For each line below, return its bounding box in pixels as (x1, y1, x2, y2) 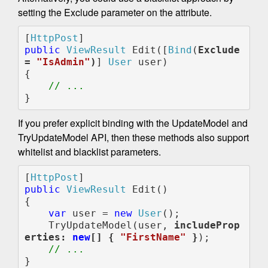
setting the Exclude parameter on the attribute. (18, 5, 212, 20)
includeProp (173, 219, 240, 231)
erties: (24, 231, 72, 243)
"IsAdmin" (36, 56, 90, 68)
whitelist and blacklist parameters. (18, 145, 161, 159)
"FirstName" (120, 231, 192, 243)
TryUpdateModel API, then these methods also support (18, 130, 249, 145)
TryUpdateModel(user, (48, 219, 174, 231)
